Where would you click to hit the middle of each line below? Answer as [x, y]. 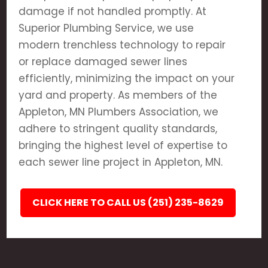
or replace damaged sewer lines [103, 62]
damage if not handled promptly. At [113, 11]
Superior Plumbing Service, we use [106, 28]
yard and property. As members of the [118, 95]
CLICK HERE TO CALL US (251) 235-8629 [128, 202]
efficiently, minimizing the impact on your [127, 78]
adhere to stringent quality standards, [118, 129]
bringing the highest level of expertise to [123, 145]
